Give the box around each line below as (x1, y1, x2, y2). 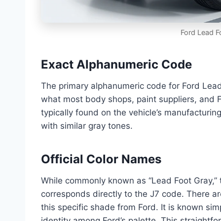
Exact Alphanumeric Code (41, 57, 192, 72)
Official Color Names (41, 152, 161, 167)
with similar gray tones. (41, 121, 133, 131)
